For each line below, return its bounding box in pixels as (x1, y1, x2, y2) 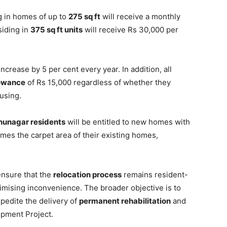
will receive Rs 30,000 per (83, 25, 178, 34)
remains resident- (122, 170, 188, 179)
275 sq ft (68, 12, 100, 21)
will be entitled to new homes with (65, 117, 190, 127)
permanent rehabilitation (79, 196, 171, 206)
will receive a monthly (100, 12, 180, 21)
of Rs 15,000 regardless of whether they (25, 78, 171, 87)
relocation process (53, 170, 122, 179)
